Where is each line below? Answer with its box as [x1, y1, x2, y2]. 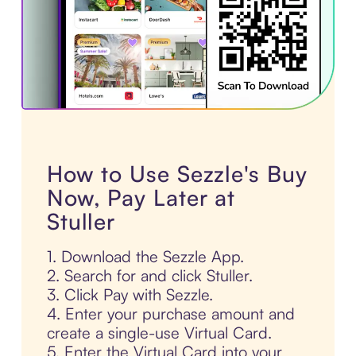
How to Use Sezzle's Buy [46, 160, 308, 188]
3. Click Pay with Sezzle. [46, 284, 213, 305]
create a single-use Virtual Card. [46, 323, 272, 343]
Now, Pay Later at [46, 184, 236, 212]
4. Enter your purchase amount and [46, 304, 295, 324]
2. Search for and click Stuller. [46, 265, 253, 286]
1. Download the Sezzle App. [46, 246, 244, 267]
